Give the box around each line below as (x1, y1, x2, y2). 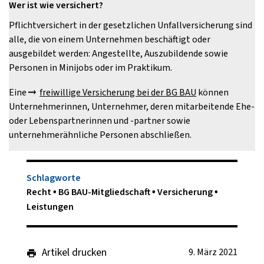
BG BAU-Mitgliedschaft (58, 186, 152, 199)
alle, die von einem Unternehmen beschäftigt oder (9, 33, 210, 46)
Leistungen (27, 200, 74, 213)
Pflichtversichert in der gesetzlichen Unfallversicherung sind (9, 19, 252, 32)
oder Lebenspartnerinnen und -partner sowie (9, 114, 190, 127)
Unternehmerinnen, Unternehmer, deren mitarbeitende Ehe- (9, 100, 255, 113)
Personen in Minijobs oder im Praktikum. (9, 61, 172, 74)
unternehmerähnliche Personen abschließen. (9, 128, 192, 141)
